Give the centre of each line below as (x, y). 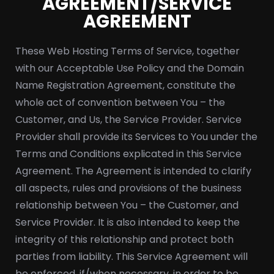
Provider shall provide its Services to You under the (136, 137)
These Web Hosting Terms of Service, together (128, 51)
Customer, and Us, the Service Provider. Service (128, 120)
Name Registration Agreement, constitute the (125, 85)
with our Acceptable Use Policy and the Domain (130, 68)
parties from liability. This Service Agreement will (131, 257)
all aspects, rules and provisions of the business (128, 188)
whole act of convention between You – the (120, 102)
